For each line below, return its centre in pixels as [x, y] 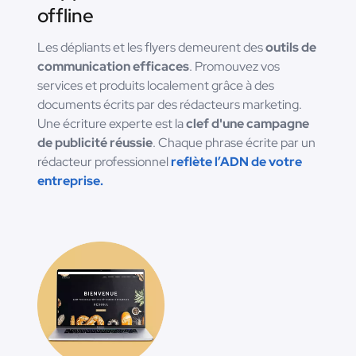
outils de [291, 48]
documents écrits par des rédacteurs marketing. [170, 105]
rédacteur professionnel [104, 162]
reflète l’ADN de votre [236, 162]
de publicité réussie [95, 143]
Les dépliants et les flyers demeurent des [151, 48]
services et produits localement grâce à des [156, 86]
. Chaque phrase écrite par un [234, 143]
